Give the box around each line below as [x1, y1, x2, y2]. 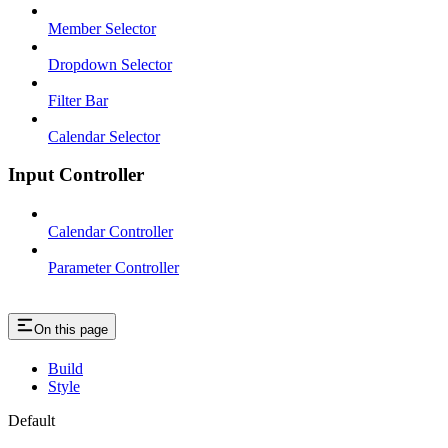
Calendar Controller [48, 223, 173, 240]
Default [8, 411, 55, 429]
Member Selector [48, 19, 156, 37]
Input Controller [8, 164, 144, 186]
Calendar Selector [48, 127, 160, 145]
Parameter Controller [48, 259, 179, 276]
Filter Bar [48, 91, 108, 109]
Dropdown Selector [48, 55, 172, 73]
